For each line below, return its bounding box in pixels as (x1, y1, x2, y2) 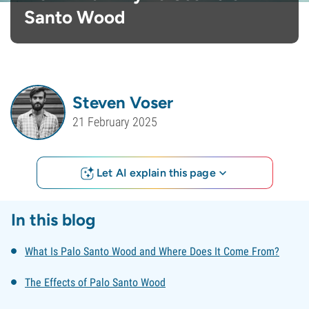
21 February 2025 (72, 114, 157, 130)
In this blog (11, 210, 95, 230)
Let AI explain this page (97, 166, 216, 179)
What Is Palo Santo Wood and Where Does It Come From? (25, 245, 279, 258)
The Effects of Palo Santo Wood (25, 276, 166, 289)
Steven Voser (72, 92, 173, 112)
